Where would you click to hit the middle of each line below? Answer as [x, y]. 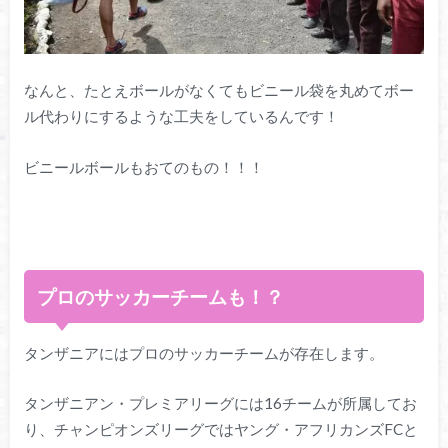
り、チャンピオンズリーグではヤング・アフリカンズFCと [220, 429]
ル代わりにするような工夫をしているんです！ [181, 115]
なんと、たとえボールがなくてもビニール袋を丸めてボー [218, 89]
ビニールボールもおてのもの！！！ [143, 166]
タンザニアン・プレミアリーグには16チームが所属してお [220, 403]
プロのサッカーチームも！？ [161, 296]
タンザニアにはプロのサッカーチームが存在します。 [203, 352]
